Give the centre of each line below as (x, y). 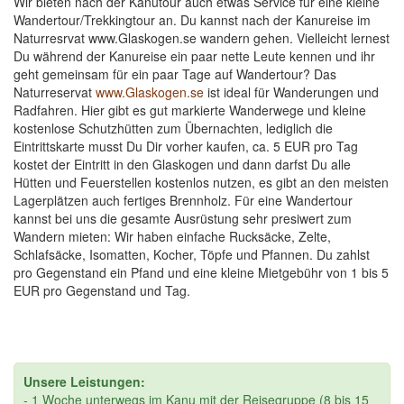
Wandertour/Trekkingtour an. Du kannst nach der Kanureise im (192, 20)
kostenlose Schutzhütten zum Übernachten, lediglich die (173, 128)
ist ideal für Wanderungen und (291, 92)
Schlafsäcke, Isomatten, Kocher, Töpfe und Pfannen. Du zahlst (192, 254)
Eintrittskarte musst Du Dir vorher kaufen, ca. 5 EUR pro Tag (186, 146)
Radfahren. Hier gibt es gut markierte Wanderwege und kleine (190, 110)
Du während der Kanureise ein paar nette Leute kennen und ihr (194, 56)
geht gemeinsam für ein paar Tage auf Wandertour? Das (175, 74)
